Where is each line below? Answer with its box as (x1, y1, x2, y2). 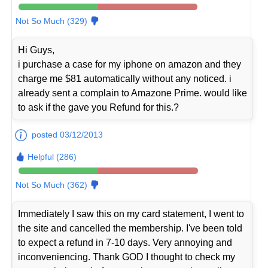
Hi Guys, (18, 45, 55, 56)
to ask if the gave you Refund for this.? (18, 102, 179, 113)
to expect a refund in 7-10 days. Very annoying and (18, 237, 233, 248)
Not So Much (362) (16, 180, 88, 190)
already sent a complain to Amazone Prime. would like (18, 88, 248, 99)
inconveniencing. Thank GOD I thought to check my (18, 252, 236, 263)
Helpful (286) (28, 152, 77, 162)
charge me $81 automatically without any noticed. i (18, 74, 232, 84)
